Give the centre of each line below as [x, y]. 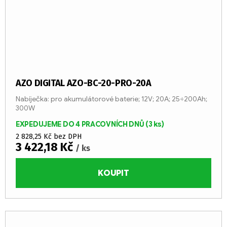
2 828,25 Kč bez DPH [49, 137]
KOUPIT [113, 173]
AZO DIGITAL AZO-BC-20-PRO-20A [84, 83]
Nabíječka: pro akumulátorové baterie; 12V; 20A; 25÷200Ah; [111, 99]
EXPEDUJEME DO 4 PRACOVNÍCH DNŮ [81, 124]
